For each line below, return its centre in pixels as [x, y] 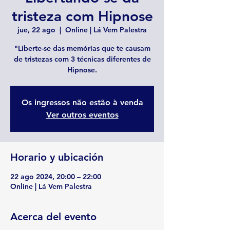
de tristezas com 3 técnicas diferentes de [82, 59]
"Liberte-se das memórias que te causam [82, 48]
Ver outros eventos [82, 115]
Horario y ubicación [57, 157]
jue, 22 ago [36, 30]
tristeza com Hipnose [82, 16]
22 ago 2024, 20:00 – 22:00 [56, 177]
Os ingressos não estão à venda [82, 102]
